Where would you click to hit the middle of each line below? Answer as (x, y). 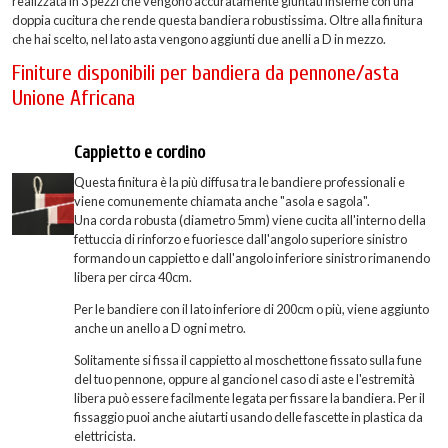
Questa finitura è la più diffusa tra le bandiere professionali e (239, 182)
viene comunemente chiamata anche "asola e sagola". (223, 201)
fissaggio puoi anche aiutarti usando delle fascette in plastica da (248, 417)
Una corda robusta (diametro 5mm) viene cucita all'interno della (250, 220)
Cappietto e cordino (139, 153)
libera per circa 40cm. (134, 277)
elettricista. (105, 436)
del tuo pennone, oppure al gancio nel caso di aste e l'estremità (244, 379)
